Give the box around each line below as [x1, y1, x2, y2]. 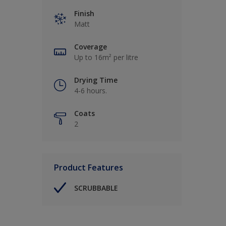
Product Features [54, 162, 123, 174]
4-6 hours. [74, 86, 107, 96]
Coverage [74, 42, 107, 52]
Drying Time [74, 75, 118, 85]
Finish [74, 9, 94, 19]
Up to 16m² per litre [74, 52, 138, 63]
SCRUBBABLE [74, 183, 118, 193]
